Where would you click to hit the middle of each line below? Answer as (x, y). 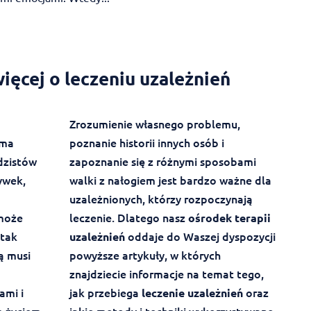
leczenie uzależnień (192, 293)
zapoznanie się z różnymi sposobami (162, 161)
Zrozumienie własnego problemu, (154, 124)
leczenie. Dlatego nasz (128, 218)
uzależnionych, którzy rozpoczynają (161, 199)
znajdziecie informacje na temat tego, (166, 274)
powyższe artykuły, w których (145, 255)
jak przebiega (105, 293)
